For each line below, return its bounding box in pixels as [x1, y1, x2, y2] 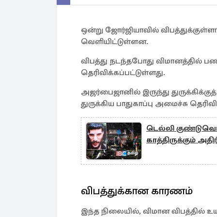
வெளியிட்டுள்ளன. [81, 37, 148, 46]
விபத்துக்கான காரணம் [81, 184, 193, 197]
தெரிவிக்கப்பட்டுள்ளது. [81, 68, 165, 77]
